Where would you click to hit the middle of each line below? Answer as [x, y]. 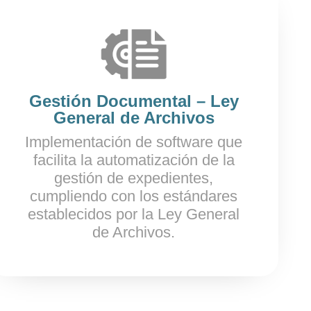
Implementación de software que [134, 142]
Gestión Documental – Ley [134, 101]
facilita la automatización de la [134, 160]
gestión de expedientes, [134, 178]
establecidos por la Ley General [134, 214]
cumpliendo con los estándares [134, 196]
